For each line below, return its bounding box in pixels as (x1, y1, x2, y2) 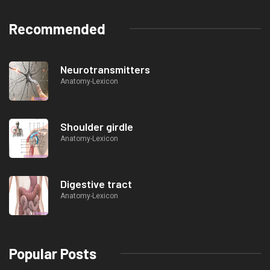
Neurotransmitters (60, 62, 150, 76)
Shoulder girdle (60, 119, 133, 133)
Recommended (9, 19, 105, 37)
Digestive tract (60, 177, 132, 190)
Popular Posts (9, 244, 96, 262)
